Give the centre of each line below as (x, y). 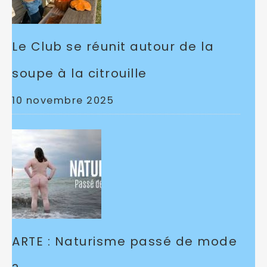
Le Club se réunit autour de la (113, 46)
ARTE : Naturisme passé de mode (125, 241)
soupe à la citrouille (80, 73)
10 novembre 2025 (63, 100)
